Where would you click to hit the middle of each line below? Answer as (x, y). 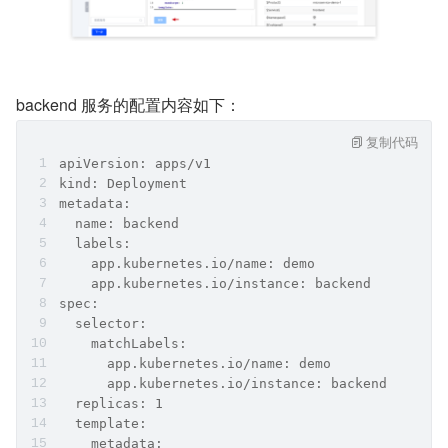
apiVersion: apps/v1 (135, 163)
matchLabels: (123, 343)
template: (103, 423)
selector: (103, 323)
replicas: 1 (111, 403)
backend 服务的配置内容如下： (128, 104)
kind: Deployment (123, 183)
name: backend (119, 223)
